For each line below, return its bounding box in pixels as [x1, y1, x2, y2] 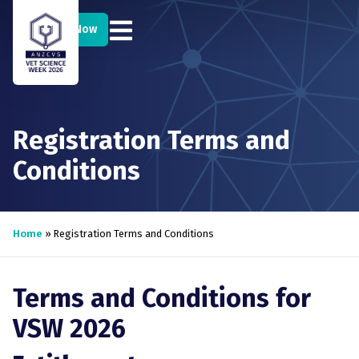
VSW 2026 [13, 313, 126, 344]
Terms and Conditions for [13, 283, 311, 313]
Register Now [24, 22, 97, 36]
